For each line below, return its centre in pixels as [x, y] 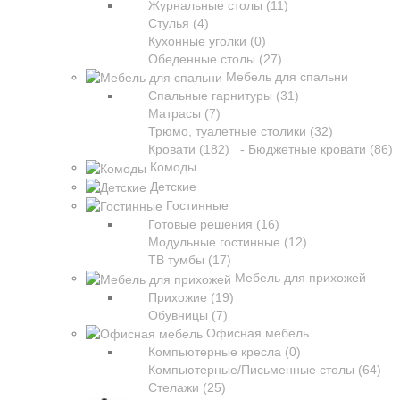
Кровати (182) [189, 150]
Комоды [173, 167]
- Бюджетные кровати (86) [313, 150]
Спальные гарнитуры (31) [224, 96]
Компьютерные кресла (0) [225, 351]
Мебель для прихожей [300, 278]
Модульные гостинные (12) [228, 242]
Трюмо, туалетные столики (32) [241, 132]
